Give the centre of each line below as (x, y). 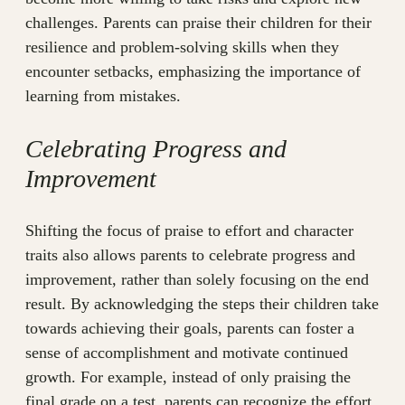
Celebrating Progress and (156, 149)
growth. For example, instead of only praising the (188, 377)
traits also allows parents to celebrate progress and (190, 255)
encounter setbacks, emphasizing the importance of (193, 72)
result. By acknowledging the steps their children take (202, 304)
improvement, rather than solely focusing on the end (197, 280)
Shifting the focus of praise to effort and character (189, 231)
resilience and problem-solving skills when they (182, 47)
